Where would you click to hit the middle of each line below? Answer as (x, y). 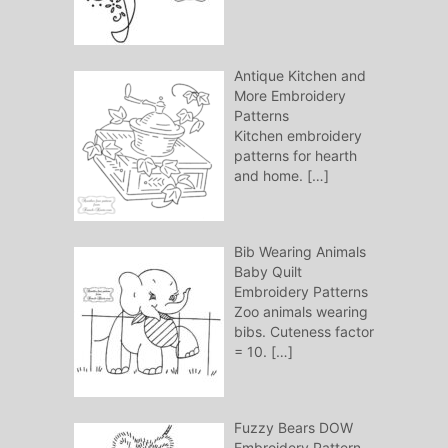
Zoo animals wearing (300, 312)
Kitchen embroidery (297, 136)
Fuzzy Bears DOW (293, 428)
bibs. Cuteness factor (303, 332)
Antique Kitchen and (299, 76)
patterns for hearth (295, 156)
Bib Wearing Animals (299, 252)
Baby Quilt (267, 272)
